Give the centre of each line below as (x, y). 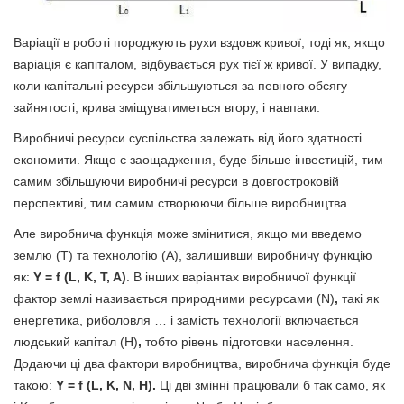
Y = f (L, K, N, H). (106, 385)
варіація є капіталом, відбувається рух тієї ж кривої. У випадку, (197, 64)
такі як (358, 298)
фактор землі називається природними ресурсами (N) (174, 298)
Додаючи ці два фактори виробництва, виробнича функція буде (202, 363)
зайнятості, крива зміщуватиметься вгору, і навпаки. (167, 107)
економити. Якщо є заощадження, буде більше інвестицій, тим (198, 160)
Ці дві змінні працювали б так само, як (271, 385)
